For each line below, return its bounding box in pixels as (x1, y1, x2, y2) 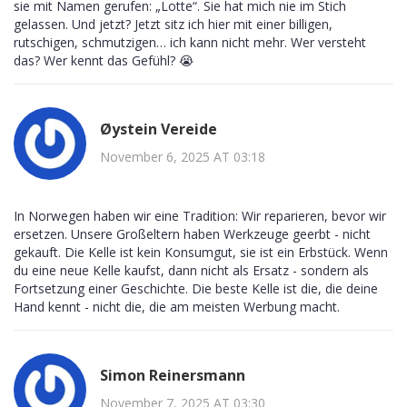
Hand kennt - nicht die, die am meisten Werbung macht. (14, 298, 340, 316)
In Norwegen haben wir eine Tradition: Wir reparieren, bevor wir (14, 207, 386, 225)
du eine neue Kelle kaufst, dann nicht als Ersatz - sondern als (14, 262, 369, 280)
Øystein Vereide (100, 118, 217, 139)
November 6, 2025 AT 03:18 (100, 147, 265, 165)
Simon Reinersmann (100, 364, 245, 385)
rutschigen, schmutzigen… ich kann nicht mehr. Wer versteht (14, 34, 366, 52)
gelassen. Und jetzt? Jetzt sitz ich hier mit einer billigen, (14, 15, 333, 34)
